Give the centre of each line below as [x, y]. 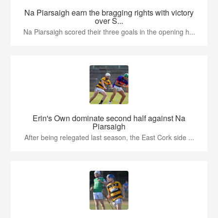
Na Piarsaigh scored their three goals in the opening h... [109, 32]
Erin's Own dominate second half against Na [109, 118]
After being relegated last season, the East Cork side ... [109, 137]
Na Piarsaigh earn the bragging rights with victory [109, 13]
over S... [109, 21]
